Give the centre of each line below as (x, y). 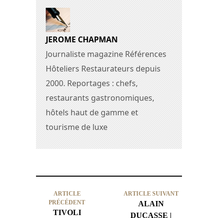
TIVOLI (67, 212)
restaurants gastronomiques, (100, 98)
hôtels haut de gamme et (92, 112)
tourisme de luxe (77, 127)
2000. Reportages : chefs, (92, 83)
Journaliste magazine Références (106, 54)
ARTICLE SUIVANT (151, 193)
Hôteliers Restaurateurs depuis (103, 68)
